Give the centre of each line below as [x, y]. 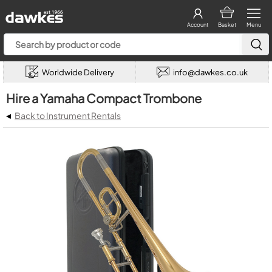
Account [198, 25]
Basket [227, 25]
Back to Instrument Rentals [68, 115]
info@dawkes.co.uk [210, 72]
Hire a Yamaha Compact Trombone [104, 98]
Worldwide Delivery [78, 72]
